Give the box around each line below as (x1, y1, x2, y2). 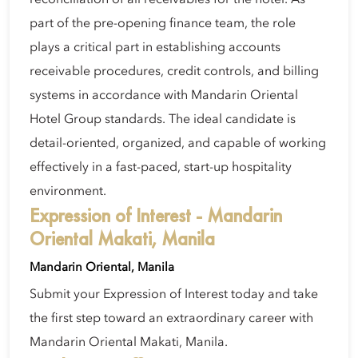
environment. (30, 185, 106, 198)
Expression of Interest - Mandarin (30, 202, 282, 228)
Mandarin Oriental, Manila (30, 261, 174, 274)
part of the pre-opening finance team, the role (30, 17, 296, 30)
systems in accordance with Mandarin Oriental (30, 89, 298, 102)
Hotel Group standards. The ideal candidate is (30, 113, 296, 126)
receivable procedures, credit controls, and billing (30, 65, 319, 78)
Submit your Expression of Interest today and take (30, 288, 318, 301)
